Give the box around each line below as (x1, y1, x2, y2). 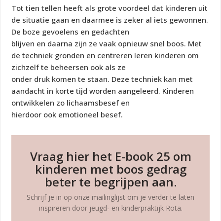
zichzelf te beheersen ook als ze (11, 62, 126, 73)
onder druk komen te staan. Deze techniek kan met (11, 74, 193, 84)
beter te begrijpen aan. (44, 174, 177, 190)
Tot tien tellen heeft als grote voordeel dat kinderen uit (11, 3, 208, 13)
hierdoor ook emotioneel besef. (11, 110, 123, 120)
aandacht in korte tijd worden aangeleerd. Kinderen (11, 86, 194, 96)
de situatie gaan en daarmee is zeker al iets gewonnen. (11, 15, 209, 25)
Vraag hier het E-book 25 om (30, 148, 191, 165)
